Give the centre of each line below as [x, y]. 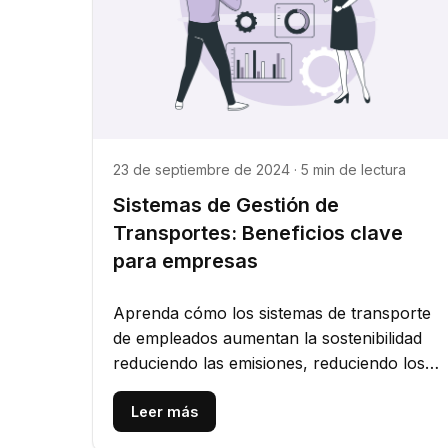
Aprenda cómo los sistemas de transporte [272, 312]
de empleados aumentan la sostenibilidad [267, 337]
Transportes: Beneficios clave [258, 232]
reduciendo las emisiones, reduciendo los [269, 362]
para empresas [185, 260]
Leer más [164, 411]
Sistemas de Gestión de [226, 204]
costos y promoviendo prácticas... [241, 387]
